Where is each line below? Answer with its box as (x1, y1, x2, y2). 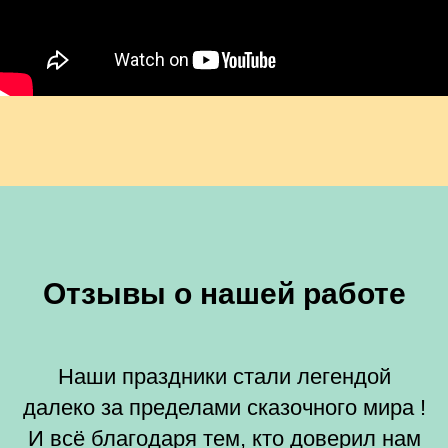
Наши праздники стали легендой (57, 364, 391, 390)
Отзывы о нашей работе (42, 277, 406, 311)
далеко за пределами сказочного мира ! (22, 395, 426, 421)
